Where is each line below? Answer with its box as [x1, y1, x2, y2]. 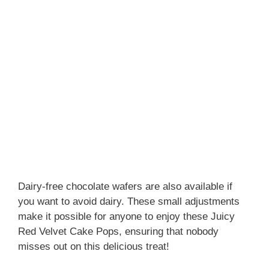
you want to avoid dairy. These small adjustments [18, 195, 240, 207]
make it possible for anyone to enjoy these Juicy [18, 210, 235, 222]
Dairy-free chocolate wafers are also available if [18, 180, 232, 192]
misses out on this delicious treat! [18, 240, 169, 252]
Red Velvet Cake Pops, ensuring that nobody [18, 225, 219, 237]
